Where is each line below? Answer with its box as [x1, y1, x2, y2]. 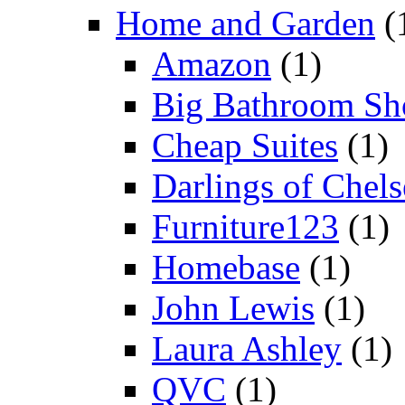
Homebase [152, 247, 300, 287]
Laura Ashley [152, 328, 342, 368]
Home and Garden [116, 3, 375, 42]
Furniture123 [152, 206, 339, 246]
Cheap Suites [152, 125, 338, 165]
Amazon [152, 43, 271, 83]
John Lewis [152, 287, 315, 327]
